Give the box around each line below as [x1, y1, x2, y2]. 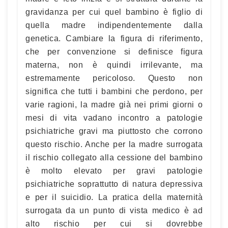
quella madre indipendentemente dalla [25, 20, 203, 30]
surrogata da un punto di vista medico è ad [25, 206, 203, 215]
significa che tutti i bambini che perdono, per [25, 87, 203, 96]
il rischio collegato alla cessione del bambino [25, 153, 203, 162]
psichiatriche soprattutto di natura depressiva [25, 179, 203, 188]
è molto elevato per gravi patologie [25, 166, 203, 175]
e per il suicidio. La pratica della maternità [25, 192, 203, 202]
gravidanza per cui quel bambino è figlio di [25, 7, 203, 16]
